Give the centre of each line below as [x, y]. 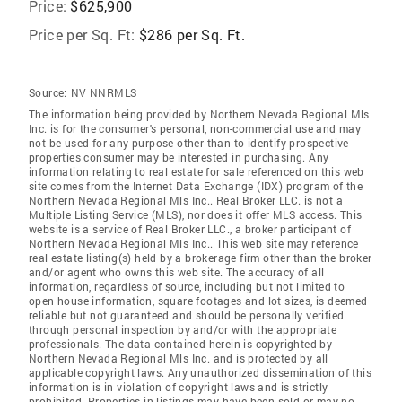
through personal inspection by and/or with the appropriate [183, 329]
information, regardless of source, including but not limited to [187, 286]
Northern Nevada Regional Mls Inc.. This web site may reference [194, 243]
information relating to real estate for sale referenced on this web [197, 171]
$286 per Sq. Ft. [192, 35]
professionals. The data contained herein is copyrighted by [181, 344]
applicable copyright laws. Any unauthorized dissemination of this [200, 372]
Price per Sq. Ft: [82, 35]
